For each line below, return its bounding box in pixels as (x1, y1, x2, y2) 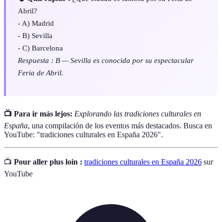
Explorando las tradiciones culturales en (74, 109, 201, 118)
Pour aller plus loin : (14, 157, 82, 166)
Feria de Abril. (18, 68, 63, 77)
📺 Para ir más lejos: (4, 109, 72, 118)
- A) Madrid (18, 18, 54, 27)
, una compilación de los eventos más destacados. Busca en (28, 121, 212, 130)
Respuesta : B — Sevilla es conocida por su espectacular (18, 55, 194, 64)
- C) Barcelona (18, 43, 63, 52)
